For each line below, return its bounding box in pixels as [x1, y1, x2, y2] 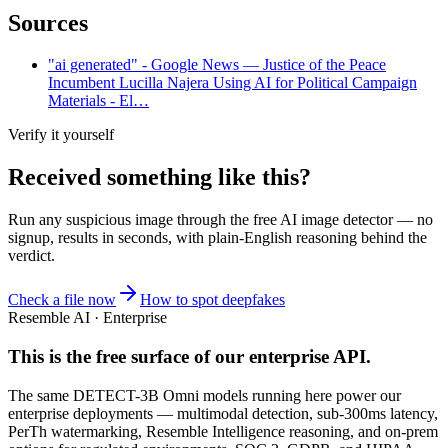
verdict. [8, 247, 55, 265]
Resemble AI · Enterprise [8, 309, 167, 327]
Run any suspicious [8, 211, 135, 229]
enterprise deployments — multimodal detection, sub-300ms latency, [8, 404, 438, 422]
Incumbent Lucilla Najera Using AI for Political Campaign [48, 74, 417, 92]
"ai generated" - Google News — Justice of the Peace [48, 56, 386, 74]
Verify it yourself [8, 126, 114, 144]
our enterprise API [215, 345, 366, 367]
